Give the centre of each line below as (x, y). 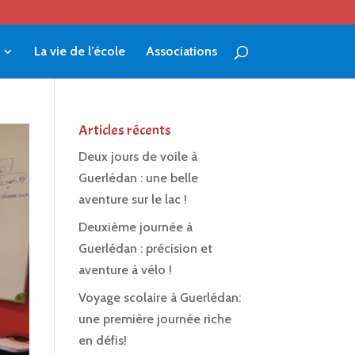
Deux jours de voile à (137, 157)
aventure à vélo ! (125, 270)
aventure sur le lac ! (132, 199)
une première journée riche (155, 319)
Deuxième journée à (135, 227)
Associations (181, 51)
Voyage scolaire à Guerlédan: (159, 298)
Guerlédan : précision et (145, 248)
